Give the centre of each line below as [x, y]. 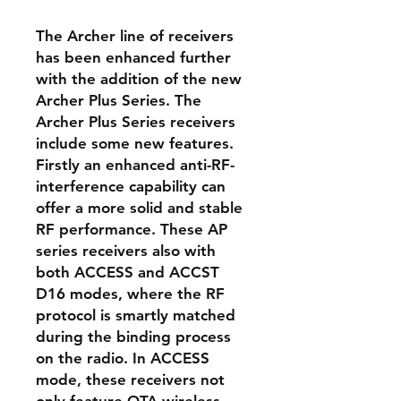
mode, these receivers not [130, 380]
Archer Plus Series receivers [136, 122]
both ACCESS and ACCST [128, 272]
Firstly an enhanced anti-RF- [135, 165]
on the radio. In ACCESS [123, 358]
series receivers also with [126, 251]
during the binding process [133, 337]
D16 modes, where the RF [130, 294]
